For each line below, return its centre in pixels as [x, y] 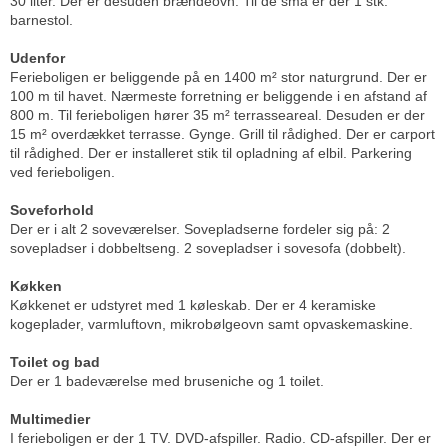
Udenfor [37, 58]
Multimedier [50, 419]
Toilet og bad [55, 362]
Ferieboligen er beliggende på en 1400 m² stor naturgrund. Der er [218, 77]
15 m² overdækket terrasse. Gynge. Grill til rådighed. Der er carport [222, 134]
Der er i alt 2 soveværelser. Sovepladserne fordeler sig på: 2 [200, 229]
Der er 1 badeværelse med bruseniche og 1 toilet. [167, 381]
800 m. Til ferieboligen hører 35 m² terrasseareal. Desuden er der [217, 115]
